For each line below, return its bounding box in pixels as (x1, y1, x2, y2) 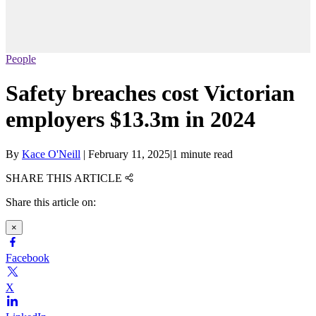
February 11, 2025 (88, 147, 170, 160)
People (6, 53, 36, 66)
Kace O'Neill (22, 147, 80, 160)
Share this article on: (6, 195, 96, 208)
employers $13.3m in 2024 (6, 107, 255, 133)
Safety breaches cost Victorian (6, 80, 295, 107)
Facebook (6, 251, 49, 264)
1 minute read (172, 147, 233, 160)
